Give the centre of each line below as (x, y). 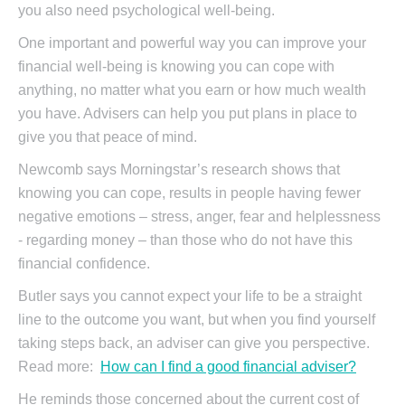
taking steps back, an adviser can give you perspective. (196, 344)
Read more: (59, 367)
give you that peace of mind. (108, 137)
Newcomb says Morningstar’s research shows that (179, 170)
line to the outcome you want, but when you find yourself (197, 320)
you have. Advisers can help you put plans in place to (188, 114)
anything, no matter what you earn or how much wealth (192, 90)
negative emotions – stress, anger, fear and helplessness (199, 217)
